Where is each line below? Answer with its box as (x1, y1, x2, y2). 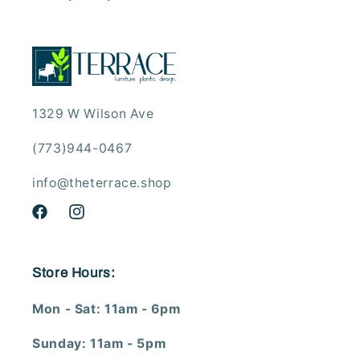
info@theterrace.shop (32, 174, 172, 190)
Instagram (67, 213, 127, 228)
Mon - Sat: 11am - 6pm (32, 301, 181, 317)
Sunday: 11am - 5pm (32, 335, 166, 351)
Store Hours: (32, 264, 116, 280)
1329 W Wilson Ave (32, 106, 154, 122)
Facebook (29, 213, 89, 228)
